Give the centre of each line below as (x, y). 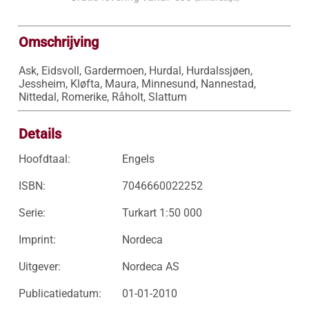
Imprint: (37, 240)
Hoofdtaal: (44, 159)
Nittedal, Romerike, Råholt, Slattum (102, 97)
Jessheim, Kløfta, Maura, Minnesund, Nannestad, (137, 84)
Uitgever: (39, 267)
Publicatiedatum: (60, 293)
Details (40, 134)
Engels (138, 159)
